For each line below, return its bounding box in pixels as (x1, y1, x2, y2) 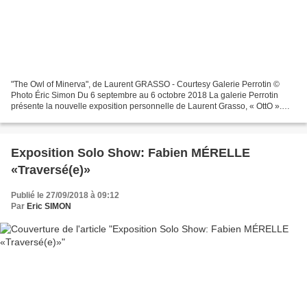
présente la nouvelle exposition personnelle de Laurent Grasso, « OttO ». (11, 101, 282, 112)
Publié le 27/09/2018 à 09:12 (11, 191, 119, 201)
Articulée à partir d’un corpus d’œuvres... (11, 112, 161, 123)
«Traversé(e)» (11, 163, 90, 177)
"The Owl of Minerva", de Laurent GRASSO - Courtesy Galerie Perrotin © (11, 79, 280, 90)
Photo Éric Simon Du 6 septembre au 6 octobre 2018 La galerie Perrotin (11, 90, 278, 101)
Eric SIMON (27, 201, 71, 212)
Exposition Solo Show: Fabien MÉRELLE (11, 146, 250, 160)
